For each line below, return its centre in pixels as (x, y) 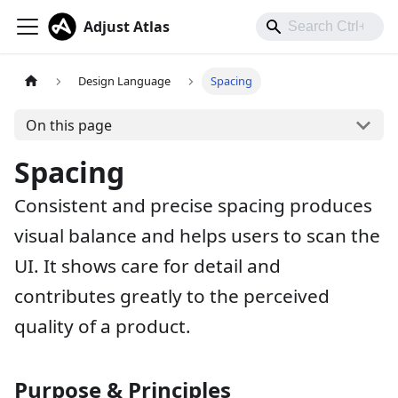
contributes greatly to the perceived (172, 296)
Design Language (125, 81)
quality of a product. (103, 326)
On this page (68, 125)
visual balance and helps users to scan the (197, 235)
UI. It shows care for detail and (147, 266)
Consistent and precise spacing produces (193, 205)
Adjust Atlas (127, 27)
